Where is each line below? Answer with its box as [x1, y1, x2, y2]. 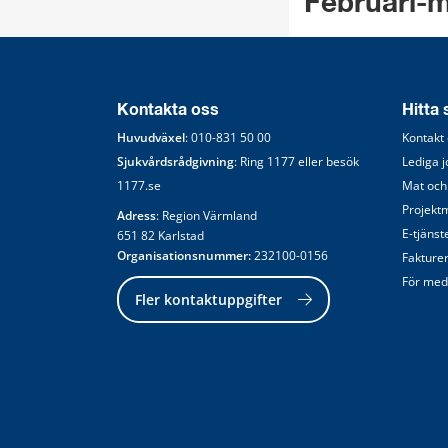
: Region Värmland [156, 206, 257, 224]
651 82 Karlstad [117, 226, 204, 244]
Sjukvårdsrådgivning [117, 152, 234, 170]
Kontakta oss [117, 101, 219, 118]
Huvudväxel [117, 128, 185, 146]
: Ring [234, 152, 267, 170]
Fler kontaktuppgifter [135, 289, 282, 309]
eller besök [295, 152, 362, 170]
